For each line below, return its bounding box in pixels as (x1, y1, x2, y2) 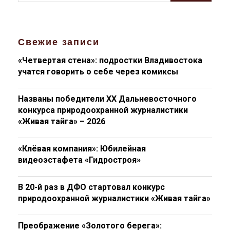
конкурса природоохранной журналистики (18, 105, 188, 115)
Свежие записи (18, 35, 100, 49)
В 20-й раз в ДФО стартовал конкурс (18, 182, 165, 192)
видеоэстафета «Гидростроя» (18, 155, 141, 165)
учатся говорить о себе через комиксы (18, 67, 178, 76)
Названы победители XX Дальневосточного (18, 94, 197, 104)
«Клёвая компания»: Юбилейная (18, 144, 146, 154)
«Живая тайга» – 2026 (18, 117, 105, 126)
